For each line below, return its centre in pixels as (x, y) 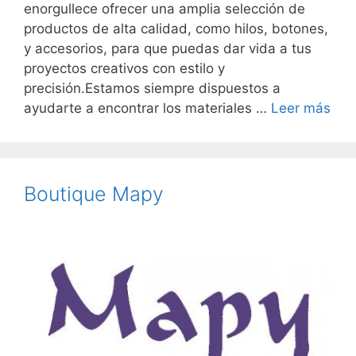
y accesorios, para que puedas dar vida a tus (168, 49)
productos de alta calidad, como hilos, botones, (176, 29)
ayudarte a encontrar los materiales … (147, 108)
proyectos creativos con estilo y (124, 69)
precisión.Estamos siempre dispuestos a (152, 89)
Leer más (301, 108)
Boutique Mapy (94, 194)
